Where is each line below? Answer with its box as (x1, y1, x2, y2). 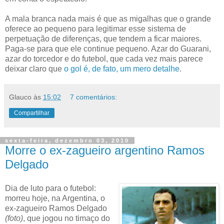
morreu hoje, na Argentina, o (5, 193, 105, 202)
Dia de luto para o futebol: (5, 183, 96, 192)
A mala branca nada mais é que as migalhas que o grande (5, 14, 211, 23)
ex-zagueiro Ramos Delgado (5, 203, 107, 212)
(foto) (5, 213, 23, 222)
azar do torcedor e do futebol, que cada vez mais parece (5, 54, 203, 63)
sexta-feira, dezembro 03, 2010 (5, 137, 129, 143)
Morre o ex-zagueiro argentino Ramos (5, 143, 204, 157)
